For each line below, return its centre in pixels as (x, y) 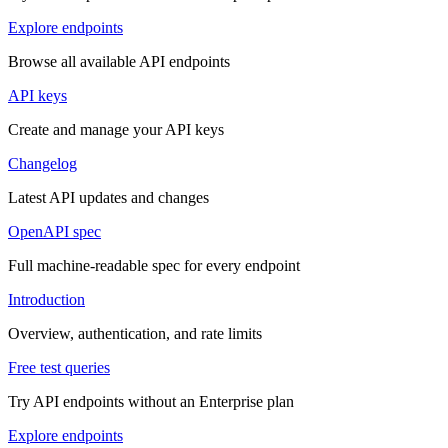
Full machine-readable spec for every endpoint (154, 266)
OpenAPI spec (54, 232)
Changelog (42, 164)
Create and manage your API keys (116, 130)
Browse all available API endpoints (119, 62)
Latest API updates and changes (108, 198)
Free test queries (59, 368)
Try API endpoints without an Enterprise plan (151, 402)
